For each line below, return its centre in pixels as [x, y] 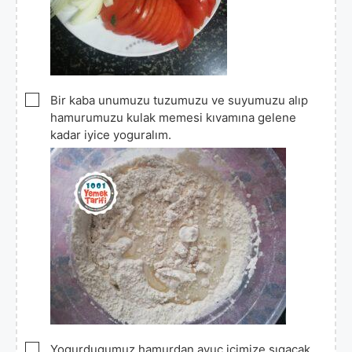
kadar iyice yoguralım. [111, 134]
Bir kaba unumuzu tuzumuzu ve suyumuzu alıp [179, 100]
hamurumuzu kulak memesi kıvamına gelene [173, 117]
